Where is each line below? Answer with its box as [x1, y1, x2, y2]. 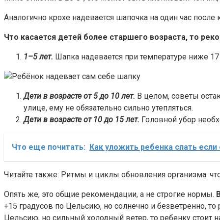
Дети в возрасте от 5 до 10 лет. [24, 91, 135, 101]
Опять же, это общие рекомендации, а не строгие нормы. [4, 190, 216, 199]
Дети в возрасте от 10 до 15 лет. [24, 115, 139, 125]
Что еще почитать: [12, 142, 85, 152]
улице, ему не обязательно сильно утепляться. [24, 103, 193, 113]
